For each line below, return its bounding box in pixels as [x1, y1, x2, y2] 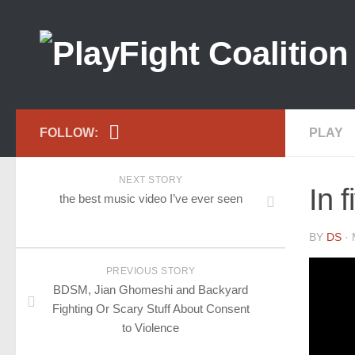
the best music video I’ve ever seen [59, 192, 242, 205]
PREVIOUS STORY [105, 265, 196, 277]
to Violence [122, 321, 179, 334]
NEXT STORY [118, 174, 183, 185]
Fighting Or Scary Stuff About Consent [52, 302, 250, 315]
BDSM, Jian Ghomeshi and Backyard [53, 283, 248, 296]
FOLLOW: [40, 126, 98, 139]
